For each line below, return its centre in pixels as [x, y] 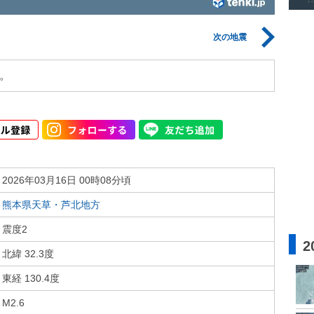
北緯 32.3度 [28, 254]
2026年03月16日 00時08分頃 [67, 180]
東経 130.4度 [31, 278]
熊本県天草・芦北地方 [51, 205]
